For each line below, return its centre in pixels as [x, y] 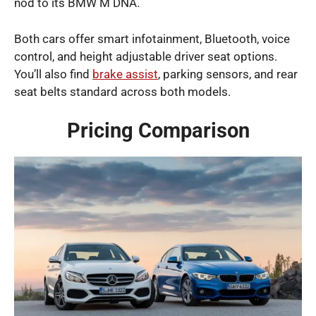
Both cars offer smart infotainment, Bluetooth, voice [152, 38]
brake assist [125, 74]
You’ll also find [53, 74]
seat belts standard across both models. [122, 91]
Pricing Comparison [158, 131]
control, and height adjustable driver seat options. [146, 56]
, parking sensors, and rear [228, 74]
